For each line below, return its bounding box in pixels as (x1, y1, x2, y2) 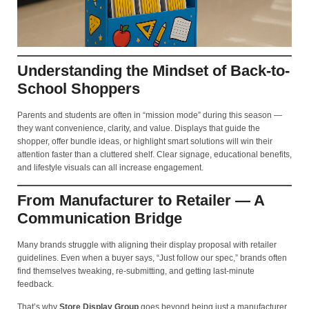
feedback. (17, 279, 54, 289)
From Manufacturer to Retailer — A (17, 191, 264, 209)
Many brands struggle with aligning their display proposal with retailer (17, 239, 277, 250)
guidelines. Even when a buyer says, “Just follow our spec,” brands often (17, 252, 287, 263)
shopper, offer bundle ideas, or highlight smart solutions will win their (17, 137, 272, 147)
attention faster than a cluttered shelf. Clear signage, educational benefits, (17, 150, 292, 160)
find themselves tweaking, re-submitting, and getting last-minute (17, 266, 255, 276)
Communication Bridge (17, 209, 182, 227)
